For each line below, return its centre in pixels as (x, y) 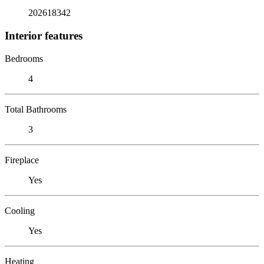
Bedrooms (24, 58)
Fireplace (22, 160)
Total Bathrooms (36, 109)
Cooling (20, 210)
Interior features (44, 35)
